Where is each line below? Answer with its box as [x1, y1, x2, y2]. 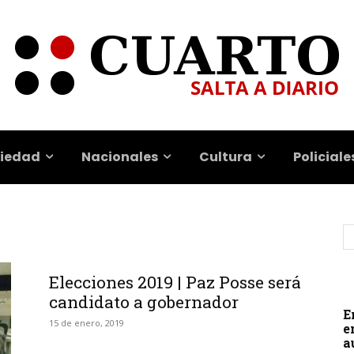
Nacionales [81, 148, 158, 166]
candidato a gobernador [49, 291, 239, 313]
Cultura [198, 148, 252, 166]
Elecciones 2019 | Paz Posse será [49, 271, 301, 293]
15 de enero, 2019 [49, 317, 124, 329]
